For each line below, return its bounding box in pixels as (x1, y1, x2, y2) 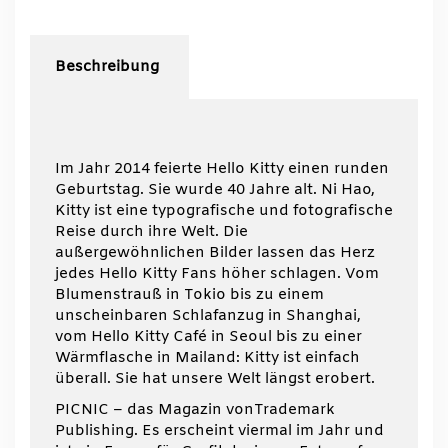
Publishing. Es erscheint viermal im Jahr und (55, 421, 384, 442)
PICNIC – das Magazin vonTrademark (55, 400, 335, 421)
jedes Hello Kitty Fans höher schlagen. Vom (55, 264, 379, 285)
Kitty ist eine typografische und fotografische (55, 201, 393, 222)
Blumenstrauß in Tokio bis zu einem (55, 285, 324, 306)
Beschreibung (55, 57, 159, 78)
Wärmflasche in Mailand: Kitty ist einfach (55, 348, 360, 369)
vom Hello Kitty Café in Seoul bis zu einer (55, 327, 362, 348)
